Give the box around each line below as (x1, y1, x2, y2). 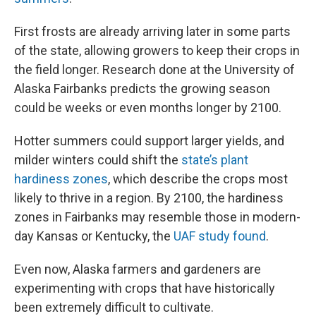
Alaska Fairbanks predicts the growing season (14, 81, 270, 96)
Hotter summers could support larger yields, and (14, 133, 284, 148)
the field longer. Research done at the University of (14, 62, 295, 77)
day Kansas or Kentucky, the (14, 229, 174, 243)
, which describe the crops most (108, 171, 288, 186)
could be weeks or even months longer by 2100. (14, 100, 281, 115)
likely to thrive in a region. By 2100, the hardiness (14, 190, 284, 205)
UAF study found (174, 229, 266, 243)
